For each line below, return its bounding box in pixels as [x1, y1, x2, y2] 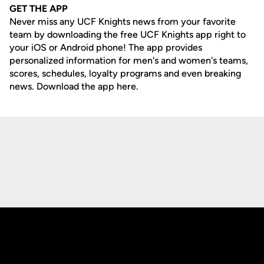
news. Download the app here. [9, 81, 138, 92]
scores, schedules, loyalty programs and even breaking [9, 68, 241, 79]
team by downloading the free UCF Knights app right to [9, 29, 246, 40]
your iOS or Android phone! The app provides [9, 42, 202, 53]
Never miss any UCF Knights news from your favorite [9, 16, 236, 27]
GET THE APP [9, 3, 68, 14]
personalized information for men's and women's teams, [9, 55, 248, 66]
